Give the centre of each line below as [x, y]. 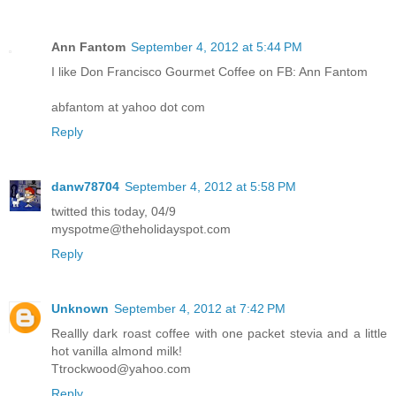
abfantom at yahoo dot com [128, 107]
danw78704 [85, 186]
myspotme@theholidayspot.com [141, 228]
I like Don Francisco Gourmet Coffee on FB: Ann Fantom [209, 71]
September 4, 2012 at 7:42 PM [200, 308]
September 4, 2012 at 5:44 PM [217, 46]
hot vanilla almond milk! [117, 350]
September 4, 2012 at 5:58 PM [210, 186]
